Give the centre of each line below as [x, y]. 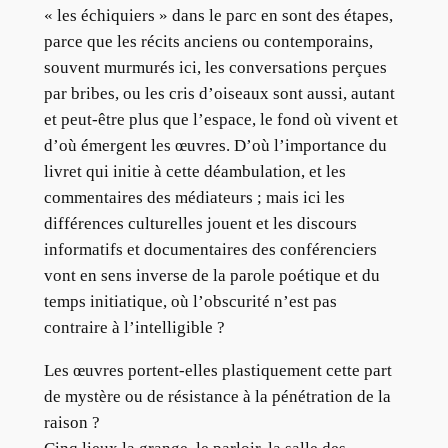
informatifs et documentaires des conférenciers [210, 249]
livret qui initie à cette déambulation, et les [194, 171]
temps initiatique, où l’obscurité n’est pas [190, 301]
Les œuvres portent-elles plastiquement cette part [217, 370]
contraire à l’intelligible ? [134, 327]
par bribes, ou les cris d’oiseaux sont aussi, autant [219, 93]
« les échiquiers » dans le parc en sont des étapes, [218, 15]
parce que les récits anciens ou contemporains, [208, 41]
